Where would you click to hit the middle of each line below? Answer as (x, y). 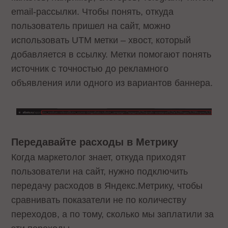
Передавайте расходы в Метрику (96, 142)
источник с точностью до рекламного (90, 69)
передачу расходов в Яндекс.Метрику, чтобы (107, 186)
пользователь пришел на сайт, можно (91, 26)
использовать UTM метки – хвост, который (101, 40)
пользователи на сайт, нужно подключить (100, 172)
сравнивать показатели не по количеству (99, 200)
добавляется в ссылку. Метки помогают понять (111, 55)
